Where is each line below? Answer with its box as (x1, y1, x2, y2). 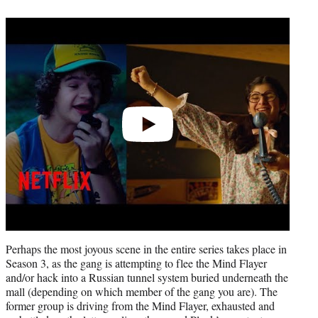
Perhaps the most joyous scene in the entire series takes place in (6, 241, 287, 256)
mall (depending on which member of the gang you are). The (6, 283, 278, 299)
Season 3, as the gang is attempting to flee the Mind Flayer (6, 255, 267, 270)
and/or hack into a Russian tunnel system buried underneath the (6, 269, 288, 285)
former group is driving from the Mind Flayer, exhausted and (6, 297, 275, 313)
